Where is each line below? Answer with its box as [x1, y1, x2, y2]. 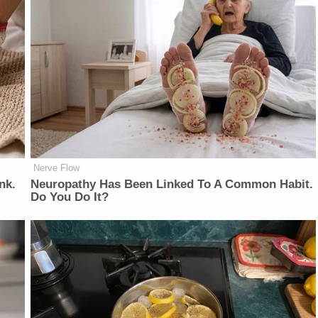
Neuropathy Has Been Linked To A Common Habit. [31, 177, 314, 191]
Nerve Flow [33, 162, 80, 173]
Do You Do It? [31, 190, 109, 204]
